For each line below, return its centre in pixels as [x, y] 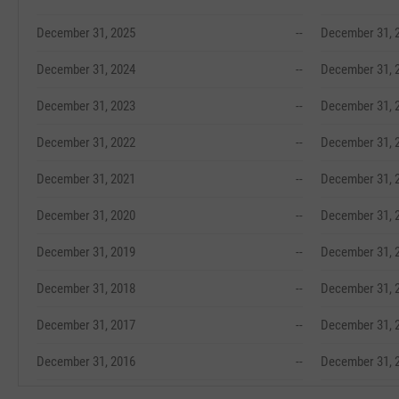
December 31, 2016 [86, 362]
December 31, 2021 [86, 179]
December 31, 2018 [86, 289]
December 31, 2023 [86, 106]
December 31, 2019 [86, 252]
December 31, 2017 [86, 325]
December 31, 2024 [86, 69]
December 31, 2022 [86, 142]
